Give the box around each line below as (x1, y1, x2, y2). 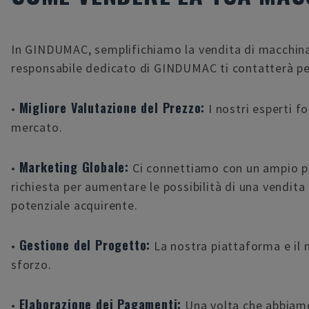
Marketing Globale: (19, 157, 130, 176)
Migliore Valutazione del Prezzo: (19, 98, 206, 117)
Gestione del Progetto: (19, 235, 151, 254)
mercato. (11, 119, 63, 135)
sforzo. (11, 256, 52, 272)
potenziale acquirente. (11, 197, 138, 213)
